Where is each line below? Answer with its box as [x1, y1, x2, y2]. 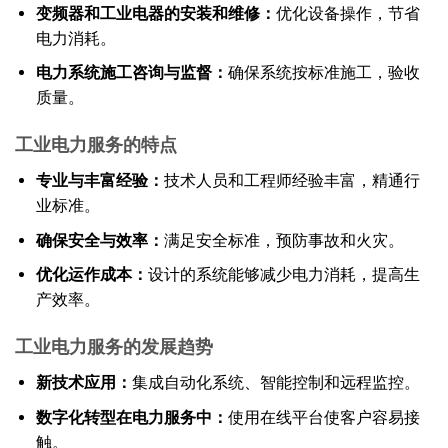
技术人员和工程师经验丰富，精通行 [163, 171, 420, 191]
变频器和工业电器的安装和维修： [35, 3, 276, 23]
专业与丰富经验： [35, 171, 164, 191]
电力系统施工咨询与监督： [35, 63, 228, 83]
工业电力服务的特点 [15, 134, 177, 157]
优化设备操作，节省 [275, 3, 420, 23]
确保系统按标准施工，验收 [227, 63, 420, 83]
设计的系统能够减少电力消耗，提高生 [147, 265, 420, 285]
